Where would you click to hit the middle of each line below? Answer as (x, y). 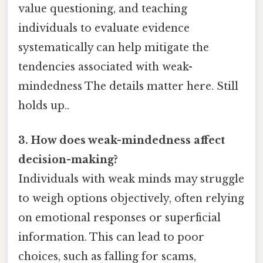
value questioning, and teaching (103, 9)
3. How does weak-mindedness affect (122, 141)
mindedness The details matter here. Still (128, 86)
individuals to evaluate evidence (104, 28)
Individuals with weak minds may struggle (131, 179)
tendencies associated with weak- (105, 67)
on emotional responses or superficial (119, 218)
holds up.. (44, 105)
